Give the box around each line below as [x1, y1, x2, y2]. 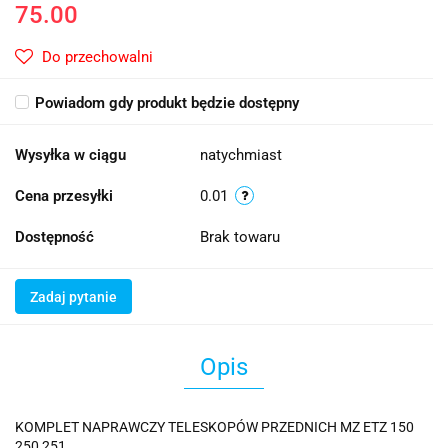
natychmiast [200, 145, 282, 164]
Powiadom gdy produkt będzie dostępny [35, 93, 299, 112]
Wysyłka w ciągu [15, 145, 126, 164]
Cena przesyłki [15, 186, 113, 205]
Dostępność [15, 227, 94, 246]
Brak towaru [200, 227, 284, 246]
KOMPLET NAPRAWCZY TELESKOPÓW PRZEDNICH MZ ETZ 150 [15, 418, 414, 435]
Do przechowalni [42, 47, 153, 66]
